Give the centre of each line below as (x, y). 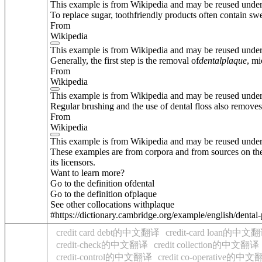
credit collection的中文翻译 (206, 245)
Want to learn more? (87, 173)
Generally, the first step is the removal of (125, 60)
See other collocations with (100, 204)
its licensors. (73, 162)
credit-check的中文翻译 (102, 245)
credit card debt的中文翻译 (108, 232)
